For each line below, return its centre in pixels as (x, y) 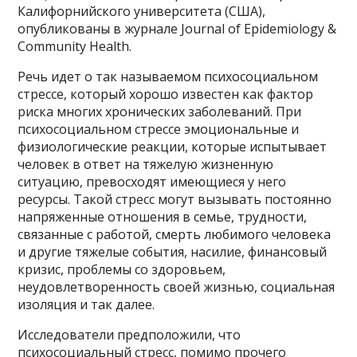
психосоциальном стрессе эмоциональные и (159, 129)
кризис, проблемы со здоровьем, (122, 269)
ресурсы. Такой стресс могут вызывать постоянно (175, 199)
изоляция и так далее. (86, 304)
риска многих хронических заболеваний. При (160, 111)
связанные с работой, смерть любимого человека (175, 234)
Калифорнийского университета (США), (142, 11)
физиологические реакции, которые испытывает (173, 146)
